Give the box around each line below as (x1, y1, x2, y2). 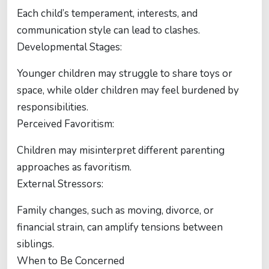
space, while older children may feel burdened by (17, 83, 239, 97)
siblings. (17, 237, 54, 251)
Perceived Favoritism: (17, 117, 114, 131)
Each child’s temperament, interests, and (17, 7, 198, 20)
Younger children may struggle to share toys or (17, 67, 232, 80)
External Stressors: (17, 177, 103, 191)
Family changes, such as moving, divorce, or (17, 204, 214, 217)
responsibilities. (17, 100, 88, 114)
